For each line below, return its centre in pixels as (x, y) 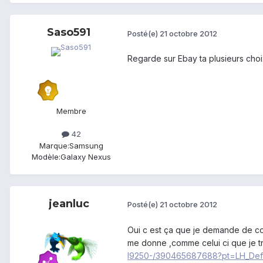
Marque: (54, 145)
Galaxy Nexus (85, 156)
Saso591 (69, 33)
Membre (71, 111)
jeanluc (69, 203)
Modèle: (46, 156)
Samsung (86, 145)
